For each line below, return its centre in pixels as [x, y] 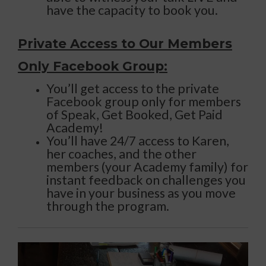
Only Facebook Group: [93, 66]
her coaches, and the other [121, 154]
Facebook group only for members [144, 102]
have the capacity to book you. [132, 10]
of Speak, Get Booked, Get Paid [134, 115]
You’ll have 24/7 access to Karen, [138, 141]
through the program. [108, 206]
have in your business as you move [141, 193]
